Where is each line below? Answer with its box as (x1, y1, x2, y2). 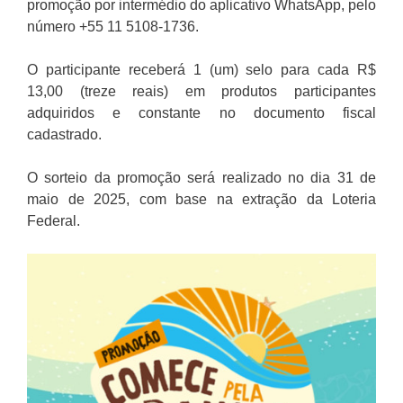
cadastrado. (27, 127, 102, 143)
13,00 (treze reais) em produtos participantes (27, 84, 376, 100)
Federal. (27, 213, 80, 229)
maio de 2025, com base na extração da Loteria (27, 192, 376, 208)
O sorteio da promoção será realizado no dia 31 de (27, 170, 376, 186)
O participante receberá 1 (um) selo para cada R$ (27, 62, 376, 78)
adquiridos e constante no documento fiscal (27, 105, 376, 121)
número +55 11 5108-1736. (27, 19, 199, 35)
